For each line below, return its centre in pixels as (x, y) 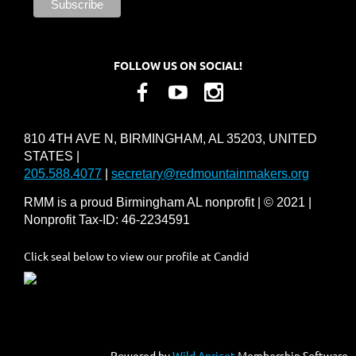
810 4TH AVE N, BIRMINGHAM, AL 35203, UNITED (170, 139)
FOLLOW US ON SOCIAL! (178, 65)
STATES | (52, 157)
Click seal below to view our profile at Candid (136, 256)
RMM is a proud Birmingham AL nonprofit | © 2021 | (168, 203)
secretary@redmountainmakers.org (210, 174)
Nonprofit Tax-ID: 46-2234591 (107, 220)
